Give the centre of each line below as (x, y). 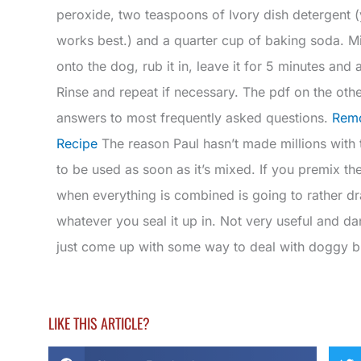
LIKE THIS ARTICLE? (99, 324)
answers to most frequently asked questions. (194, 118)
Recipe (77, 144)
